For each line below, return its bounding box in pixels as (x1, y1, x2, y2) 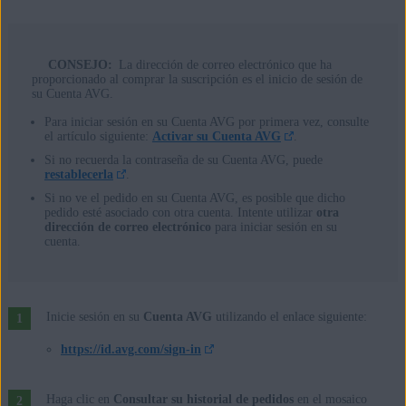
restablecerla (43, 168, 113, 181)
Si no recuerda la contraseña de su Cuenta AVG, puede (43, 153, 323, 167)
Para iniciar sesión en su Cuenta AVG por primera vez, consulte (43, 115, 369, 129)
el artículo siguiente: (43, 130, 152, 143)
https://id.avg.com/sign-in (60, 343, 201, 356)
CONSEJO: (47, 58, 112, 72)
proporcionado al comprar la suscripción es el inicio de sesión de (31, 72, 362, 86)
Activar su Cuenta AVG (151, 130, 281, 143)
